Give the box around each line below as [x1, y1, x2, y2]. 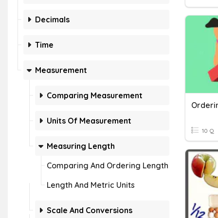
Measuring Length [47, 141, 115, 151]
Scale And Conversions [47, 205, 132, 215]
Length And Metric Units [47, 180, 135, 190]
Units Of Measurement [47, 116, 131, 126]
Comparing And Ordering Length [47, 161, 168, 170]
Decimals [35, 15, 70, 24]
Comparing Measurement [47, 91, 143, 100]
